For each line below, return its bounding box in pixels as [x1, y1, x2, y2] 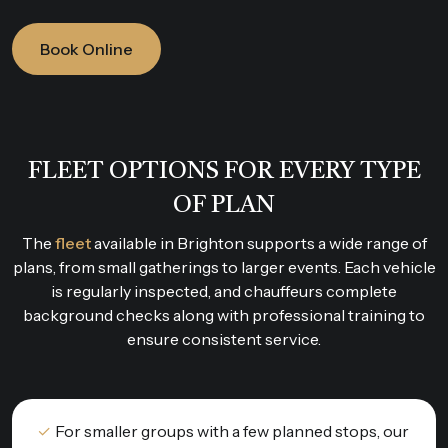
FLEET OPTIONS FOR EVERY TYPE [27, 159, 421, 184]
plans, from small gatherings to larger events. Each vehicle [12, 256, 436, 277]
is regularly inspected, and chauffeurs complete [51, 280, 397, 301]
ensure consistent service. [127, 328, 321, 349]
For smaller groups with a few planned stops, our [55, 420, 409, 441]
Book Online [40, 38, 133, 59]
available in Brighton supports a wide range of [90, 232, 427, 253]
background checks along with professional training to [23, 304, 425, 325]
